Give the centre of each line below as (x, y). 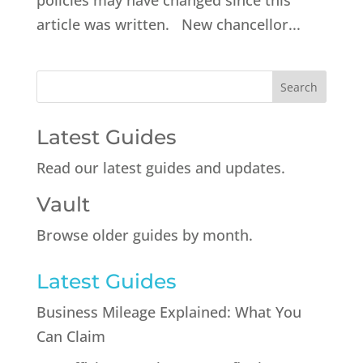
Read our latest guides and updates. (160, 168)
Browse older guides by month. (144, 235)
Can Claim (70, 337)
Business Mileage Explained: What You (169, 312)
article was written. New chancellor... (168, 25)
